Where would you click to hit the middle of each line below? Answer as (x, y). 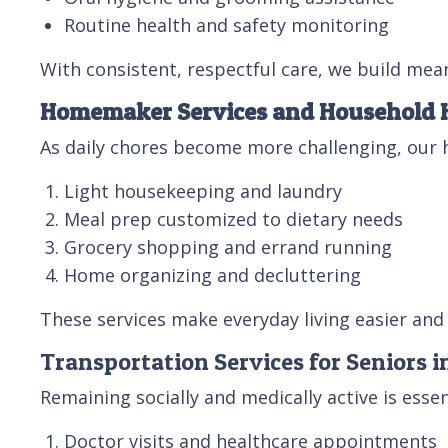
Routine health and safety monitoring (226, 24)
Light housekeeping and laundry (203, 190)
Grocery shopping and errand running (228, 246)
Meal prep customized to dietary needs (233, 218)
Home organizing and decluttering (212, 274)
